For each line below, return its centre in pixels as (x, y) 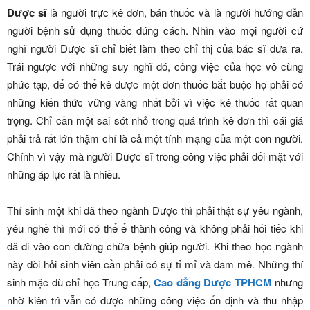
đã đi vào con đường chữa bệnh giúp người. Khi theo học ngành (155, 246)
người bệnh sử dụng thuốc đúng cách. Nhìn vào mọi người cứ (155, 30)
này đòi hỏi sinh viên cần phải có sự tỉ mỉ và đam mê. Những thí (155, 264)
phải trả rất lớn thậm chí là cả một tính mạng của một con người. (155, 138)
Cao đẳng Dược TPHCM (213, 283)
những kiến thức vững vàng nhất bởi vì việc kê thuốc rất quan (155, 102)
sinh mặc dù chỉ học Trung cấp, (81, 282)
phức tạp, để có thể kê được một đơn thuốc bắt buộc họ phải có (155, 84)
